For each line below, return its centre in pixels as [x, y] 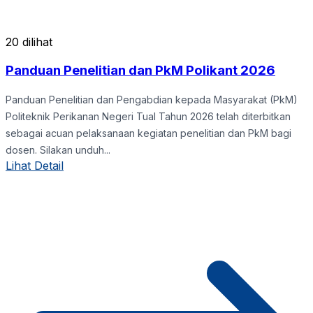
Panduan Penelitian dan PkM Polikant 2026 [140, 70]
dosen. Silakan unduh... [58, 150]
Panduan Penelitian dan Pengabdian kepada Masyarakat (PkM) [152, 99]
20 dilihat [29, 42]
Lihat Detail [35, 165]
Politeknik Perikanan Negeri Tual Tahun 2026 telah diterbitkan [148, 116]
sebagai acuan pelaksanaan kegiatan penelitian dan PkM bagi [148, 133]
